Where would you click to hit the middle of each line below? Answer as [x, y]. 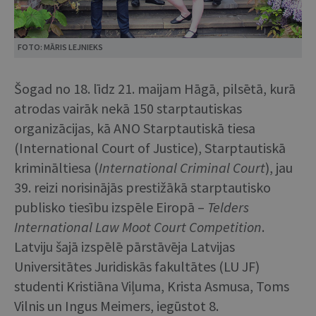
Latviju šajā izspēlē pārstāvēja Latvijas [124, 246]
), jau [279, 167]
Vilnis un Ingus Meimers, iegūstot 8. [116, 305]
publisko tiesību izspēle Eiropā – [111, 207]
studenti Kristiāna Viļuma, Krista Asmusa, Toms [152, 286]
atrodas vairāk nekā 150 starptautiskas [128, 108]
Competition [225, 226]
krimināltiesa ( [56, 167]
